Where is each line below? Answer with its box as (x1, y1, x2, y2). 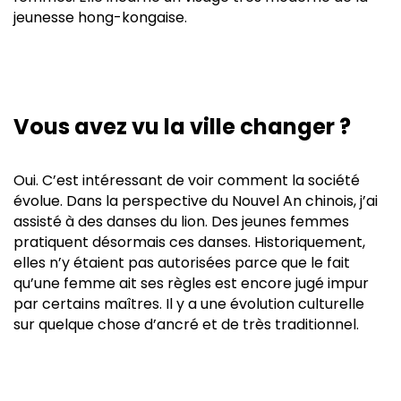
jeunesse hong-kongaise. (13, 6, 187, 28)
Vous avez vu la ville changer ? (13, 111, 351, 141)
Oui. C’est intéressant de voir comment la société (13, 169, 360, 191)
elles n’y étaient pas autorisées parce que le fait (13, 252, 350, 273)
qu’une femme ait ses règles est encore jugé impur (13, 272, 369, 294)
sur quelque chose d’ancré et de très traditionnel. (13, 313, 359, 335)
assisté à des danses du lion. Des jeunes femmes (13, 210, 349, 232)
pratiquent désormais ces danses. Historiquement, (13, 231, 365, 252)
